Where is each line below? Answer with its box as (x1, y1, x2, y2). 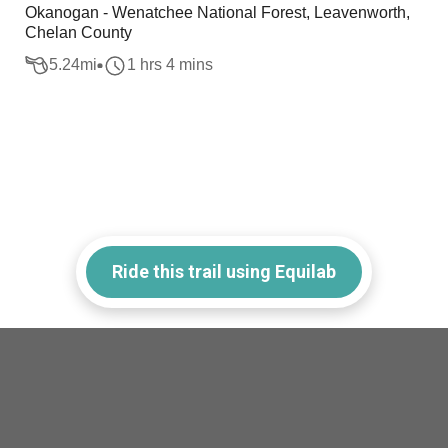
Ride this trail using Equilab (112, 260, 336, 282)
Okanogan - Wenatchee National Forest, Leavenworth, (25, 4, 411, 21)
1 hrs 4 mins (127, 56, 214, 74)
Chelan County (25, 24, 133, 41)
